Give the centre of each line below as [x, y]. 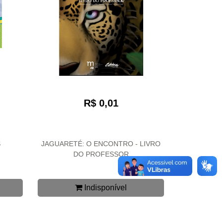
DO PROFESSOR [101, 154]
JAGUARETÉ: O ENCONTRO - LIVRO [101, 143]
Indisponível [105, 187]
